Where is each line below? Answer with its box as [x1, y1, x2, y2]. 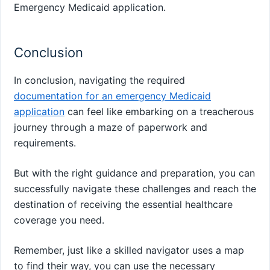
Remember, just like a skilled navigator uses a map [14, 243, 244, 256]
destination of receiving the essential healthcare [14, 198, 233, 210]
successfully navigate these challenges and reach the [14, 182, 256, 195]
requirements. [14, 136, 76, 149]
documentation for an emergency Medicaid [14, 89, 211, 102]
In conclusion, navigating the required [14, 74, 185, 86]
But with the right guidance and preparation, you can [14, 166, 255, 179]
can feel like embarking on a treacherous [64, 105, 254, 118]
